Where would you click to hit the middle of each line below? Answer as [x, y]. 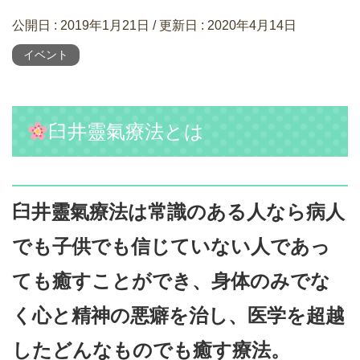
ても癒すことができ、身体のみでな [171, 281]
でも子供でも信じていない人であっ [171, 247]
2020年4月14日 [252, 25]
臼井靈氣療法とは [127, 132]
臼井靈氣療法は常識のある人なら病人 [178, 212]
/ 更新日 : [178, 25]
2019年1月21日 [105, 25]
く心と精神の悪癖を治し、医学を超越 [178, 316]
